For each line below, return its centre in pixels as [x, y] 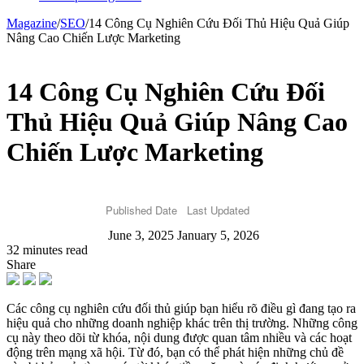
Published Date [141, 210]
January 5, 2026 [218, 236]
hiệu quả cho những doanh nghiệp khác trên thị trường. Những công [182, 323]
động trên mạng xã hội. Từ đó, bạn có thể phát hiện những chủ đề [175, 353]
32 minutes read [47, 250]
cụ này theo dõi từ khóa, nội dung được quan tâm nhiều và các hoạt [179, 338]
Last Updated [218, 210]
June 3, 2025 [141, 236]
